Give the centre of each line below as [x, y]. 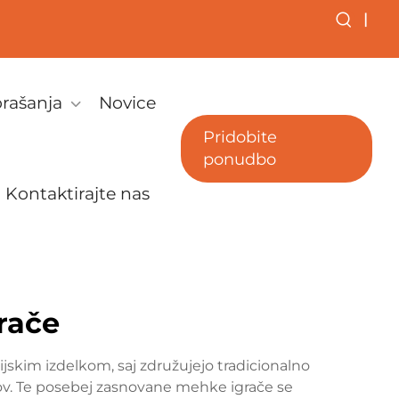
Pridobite [240, 137]
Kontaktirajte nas [77, 194]
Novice [127, 103]
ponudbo [239, 159]
